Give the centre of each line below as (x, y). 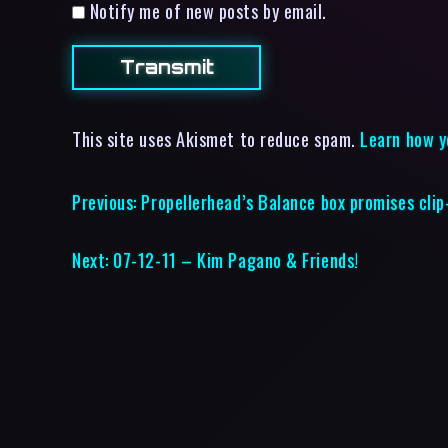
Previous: (104, 202)
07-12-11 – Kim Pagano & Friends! (236, 260)
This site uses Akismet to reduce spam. (216, 139)
